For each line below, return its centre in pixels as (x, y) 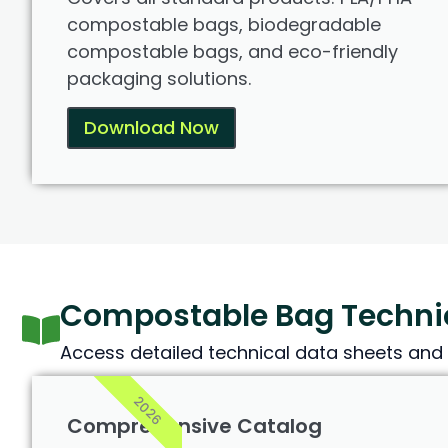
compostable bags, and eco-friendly (232, 52)
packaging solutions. (159, 79)
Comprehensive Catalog (194, 426)
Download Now (151, 128)
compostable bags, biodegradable (224, 25)
